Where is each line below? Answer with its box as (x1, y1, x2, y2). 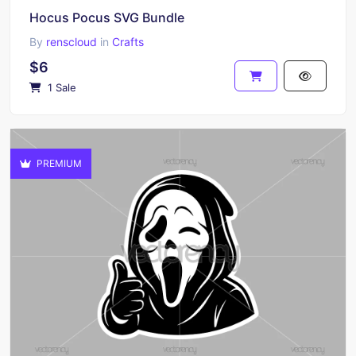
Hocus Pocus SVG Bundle (29, 10, 184, 25)
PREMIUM (34, 157, 82, 169)
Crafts (112, 35, 144, 48)
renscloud (46, 35, 97, 48)
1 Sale (44, 81, 76, 94)
